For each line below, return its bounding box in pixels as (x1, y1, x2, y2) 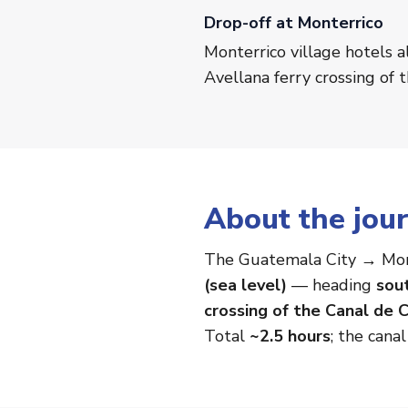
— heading (287, 274, 376, 297)
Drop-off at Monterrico (204, 12, 383, 35)
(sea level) (204, 274, 287, 297)
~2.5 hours (250, 325, 331, 348)
